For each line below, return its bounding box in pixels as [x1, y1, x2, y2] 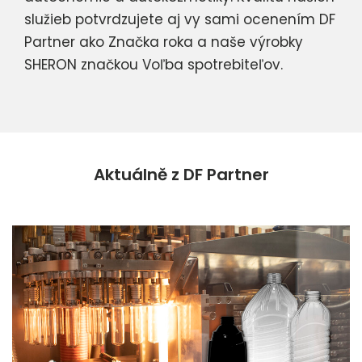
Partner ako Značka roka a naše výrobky [24, 32, 303, 53]
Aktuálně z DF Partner [93, 163, 269, 187]
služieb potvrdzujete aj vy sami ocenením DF [24, 10, 335, 30]
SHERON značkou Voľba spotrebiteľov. [24, 55, 283, 75]
